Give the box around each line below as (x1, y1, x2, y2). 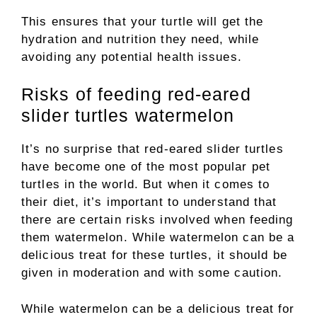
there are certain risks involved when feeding (21, 213, 294, 226)
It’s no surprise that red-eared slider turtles (21, 142, 284, 156)
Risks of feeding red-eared (21, 84, 251, 104)
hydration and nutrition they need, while (21, 32, 260, 46)
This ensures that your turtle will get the (21, 14, 264, 28)
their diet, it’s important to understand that (21, 195, 277, 209)
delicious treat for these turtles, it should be (21, 248, 287, 262)
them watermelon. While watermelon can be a (21, 231, 295, 244)
